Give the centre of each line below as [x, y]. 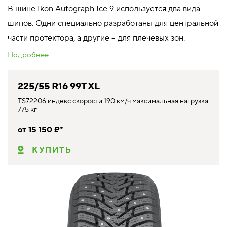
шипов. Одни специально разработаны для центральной [113, 23]
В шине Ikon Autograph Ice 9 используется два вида [104, 8]
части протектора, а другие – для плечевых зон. [96, 38]
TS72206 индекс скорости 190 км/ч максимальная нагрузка [113, 101]
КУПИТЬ [52, 150]
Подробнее [28, 55]
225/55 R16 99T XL [59, 86]
